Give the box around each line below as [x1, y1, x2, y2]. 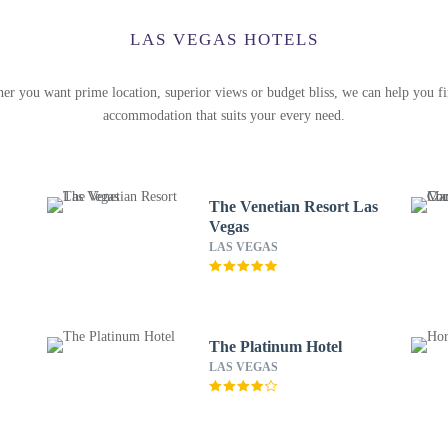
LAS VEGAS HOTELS [129, 30, 319, 49]
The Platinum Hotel [208, 338, 342, 355]
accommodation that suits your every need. [103, 108, 345, 123]
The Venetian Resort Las [208, 198, 378, 215]
